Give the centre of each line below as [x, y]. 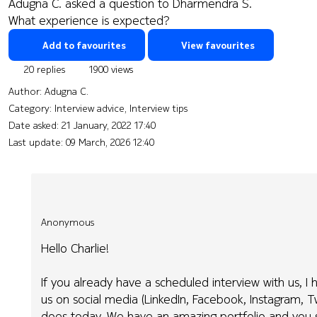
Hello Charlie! [75, 248]
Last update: [37, 142]
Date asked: [35, 125]
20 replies [43, 69]
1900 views [110, 69]
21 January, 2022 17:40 [109, 125]
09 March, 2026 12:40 [110, 142]
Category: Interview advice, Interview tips [98, 108]
